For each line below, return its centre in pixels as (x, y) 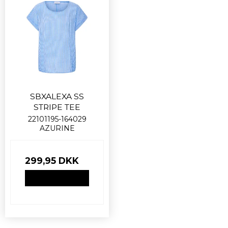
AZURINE (57, 128)
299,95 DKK (52, 160)
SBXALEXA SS (57, 96)
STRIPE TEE (57, 107)
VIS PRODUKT (57, 178)
